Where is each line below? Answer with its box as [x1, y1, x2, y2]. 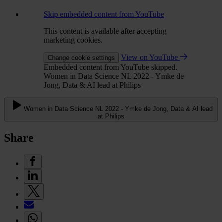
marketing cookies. [44, 36, 103, 44]
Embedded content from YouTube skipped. [44, 63, 177, 71]
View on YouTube [121, 53, 180, 61]
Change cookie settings [48, 54, 115, 61]
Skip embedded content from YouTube [44, 10, 164, 18]
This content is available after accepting [44, 27, 166, 35]
